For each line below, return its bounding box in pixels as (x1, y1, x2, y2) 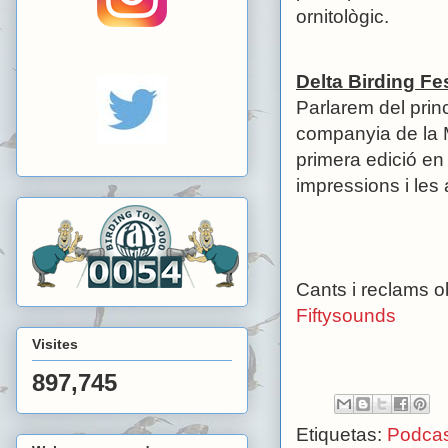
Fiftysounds (296, 304, 396, 326)
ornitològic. (296, 5, 389, 27)
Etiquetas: (296, 423, 387, 445)
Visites (32, 335, 78, 352)
